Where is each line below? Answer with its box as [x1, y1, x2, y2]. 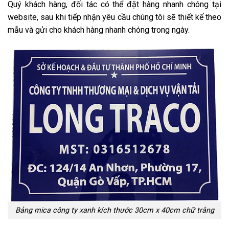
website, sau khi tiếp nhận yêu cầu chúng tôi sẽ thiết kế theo [8, 12, 221, 22]
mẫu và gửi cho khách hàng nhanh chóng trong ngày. [8, 25, 190, 35]
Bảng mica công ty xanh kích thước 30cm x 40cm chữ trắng [15, 205, 214, 215]
